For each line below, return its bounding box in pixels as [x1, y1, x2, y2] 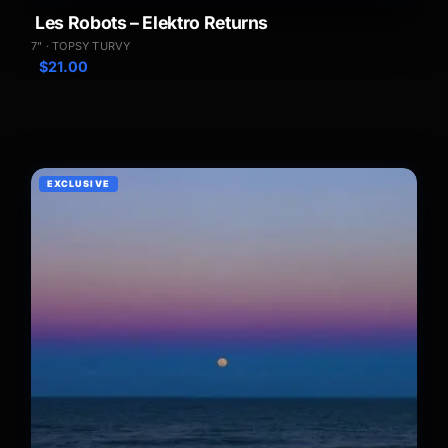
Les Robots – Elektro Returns [35, 11, 269, 33]
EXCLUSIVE [47, 177, 110, 189]
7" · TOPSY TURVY [31, 38, 131, 53]
